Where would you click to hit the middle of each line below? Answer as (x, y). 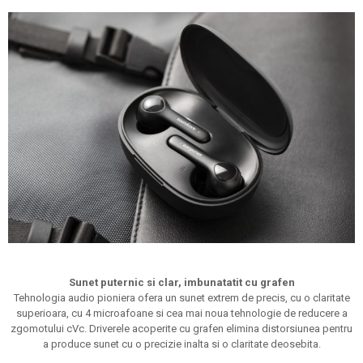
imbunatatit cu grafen (239, 283)
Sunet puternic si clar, (126, 283)
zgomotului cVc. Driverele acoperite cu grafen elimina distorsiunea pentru (181, 329)
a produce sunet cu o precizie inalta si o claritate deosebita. (181, 344)
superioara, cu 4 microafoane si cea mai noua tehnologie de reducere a (181, 314)
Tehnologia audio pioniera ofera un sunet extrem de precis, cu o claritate (181, 298)
